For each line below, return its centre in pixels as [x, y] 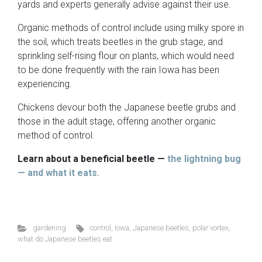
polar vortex [211, 228]
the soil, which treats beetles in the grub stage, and [120, 42]
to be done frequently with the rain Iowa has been [118, 70]
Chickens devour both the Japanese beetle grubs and [127, 108]
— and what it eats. [58, 173]
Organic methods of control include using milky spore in [131, 28]
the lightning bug [204, 159]
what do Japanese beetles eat [65, 239]
